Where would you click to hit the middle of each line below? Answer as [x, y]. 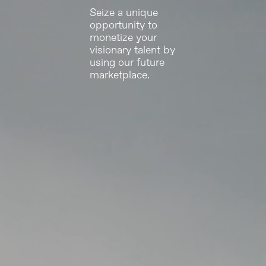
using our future [127, 63]
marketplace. [120, 75]
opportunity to [124, 25]
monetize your [123, 38]
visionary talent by [133, 50]
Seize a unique [124, 13]
